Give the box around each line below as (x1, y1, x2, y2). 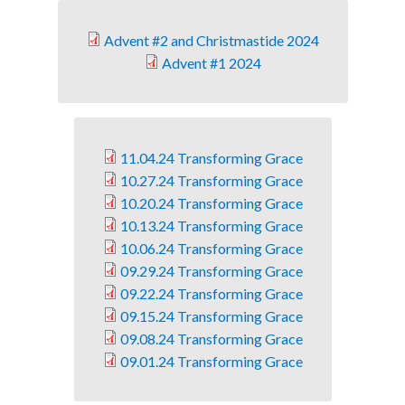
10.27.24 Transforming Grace (119, 171, 303, 189)
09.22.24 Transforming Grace (119, 284, 303, 302)
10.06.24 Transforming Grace (119, 239, 303, 257)
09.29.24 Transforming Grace (119, 261, 303, 279)
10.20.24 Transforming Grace (119, 193, 303, 212)
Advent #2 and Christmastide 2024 (103, 31, 319, 49)
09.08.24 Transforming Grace (119, 329, 303, 347)
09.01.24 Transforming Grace (119, 352, 303, 370)
